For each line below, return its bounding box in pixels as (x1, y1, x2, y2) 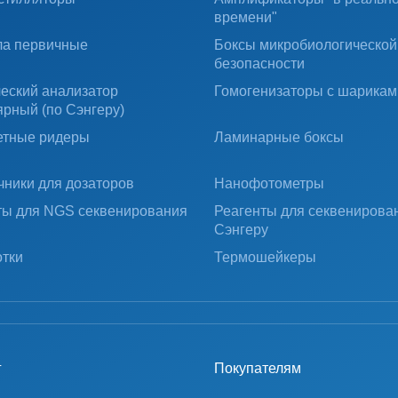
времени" (213, 10, 277, 25)
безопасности (213, 56, 305, 71)
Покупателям (213, 361, 301, 376)
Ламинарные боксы (213, 130, 344, 145)
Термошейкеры (213, 250, 316, 265)
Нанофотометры (213, 176, 324, 191)
